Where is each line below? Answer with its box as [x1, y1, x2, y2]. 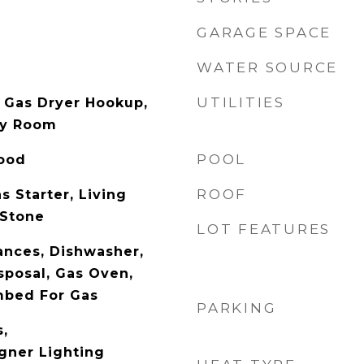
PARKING [197, 300, 277, 316]
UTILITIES [197, 94, 285, 110]
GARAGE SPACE [197, 24, 331, 41]
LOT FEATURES [197, 221, 331, 237]
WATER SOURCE [197, 59, 338, 76]
